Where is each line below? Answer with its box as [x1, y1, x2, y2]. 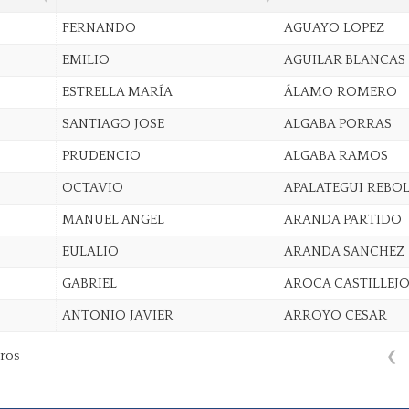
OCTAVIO [61, 179, 123, 195]
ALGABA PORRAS [283, 115, 392, 131]
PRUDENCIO [61, 147, 141, 163]
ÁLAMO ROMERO [283, 83, 397, 100]
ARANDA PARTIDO [283, 211, 402, 227]
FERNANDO [61, 19, 136, 36]
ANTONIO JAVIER [61, 307, 173, 323]
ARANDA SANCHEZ [283, 243, 404, 259]
